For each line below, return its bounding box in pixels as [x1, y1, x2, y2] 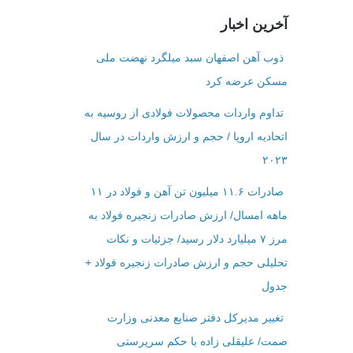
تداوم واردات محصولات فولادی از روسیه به [84, 106, 284, 120]
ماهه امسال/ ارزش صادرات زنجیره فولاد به [87, 209, 288, 222]
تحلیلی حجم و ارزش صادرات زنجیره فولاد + [84, 256, 288, 269]
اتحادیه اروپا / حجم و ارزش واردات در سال [90, 130, 288, 143]
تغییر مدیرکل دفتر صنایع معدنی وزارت [106, 311, 284, 325]
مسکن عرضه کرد [205, 75, 288, 88]
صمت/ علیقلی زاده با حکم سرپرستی [116, 335, 288, 348]
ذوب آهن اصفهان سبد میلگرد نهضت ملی [95, 51, 284, 65]
